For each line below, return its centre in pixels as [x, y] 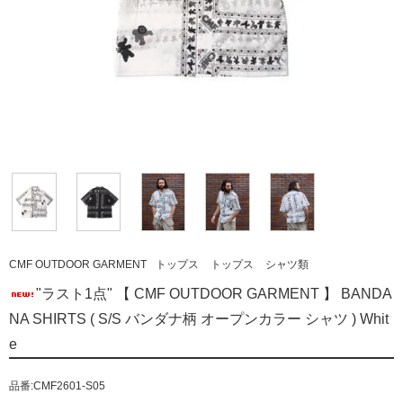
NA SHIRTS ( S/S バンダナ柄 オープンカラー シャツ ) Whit [199, 319]
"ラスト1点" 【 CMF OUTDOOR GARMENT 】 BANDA [214, 294]
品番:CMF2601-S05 [57, 386]
